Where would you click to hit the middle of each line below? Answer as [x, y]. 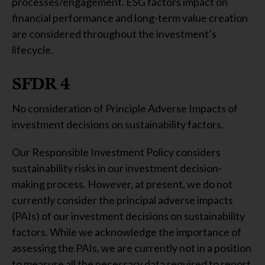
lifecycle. [33, 50]
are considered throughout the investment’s [114, 34]
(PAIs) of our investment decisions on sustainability [128, 216]
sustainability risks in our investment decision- [117, 168]
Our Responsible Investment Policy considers [116, 152]
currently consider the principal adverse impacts [122, 200]
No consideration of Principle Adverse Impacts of [125, 108]
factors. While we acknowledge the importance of [127, 232]
